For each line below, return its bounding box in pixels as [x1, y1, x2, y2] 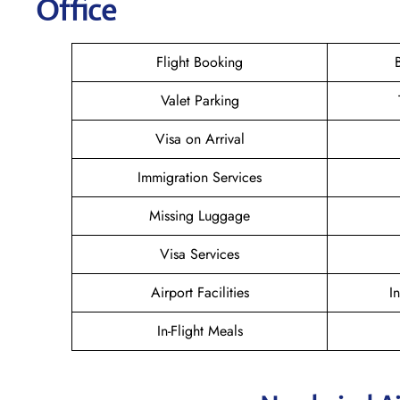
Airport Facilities [150, 281, 249, 303]
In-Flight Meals [156, 320, 243, 341]
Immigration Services [137, 166, 262, 187]
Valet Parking [160, 89, 239, 111]
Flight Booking [156, 51, 243, 72]
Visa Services [160, 243, 239, 264]
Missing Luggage [149, 204, 250, 226]
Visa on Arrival [154, 128, 245, 149]
